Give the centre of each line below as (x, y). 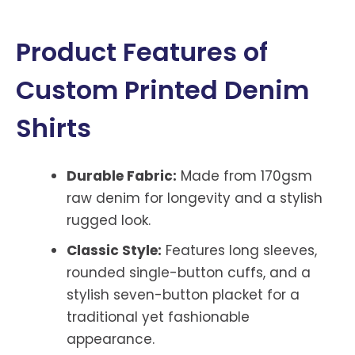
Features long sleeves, (239, 251)
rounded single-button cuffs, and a (188, 273)
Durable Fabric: (121, 176)
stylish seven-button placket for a (183, 295)
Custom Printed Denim (162, 90)
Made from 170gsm (244, 176)
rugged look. (108, 221)
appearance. (110, 340)
